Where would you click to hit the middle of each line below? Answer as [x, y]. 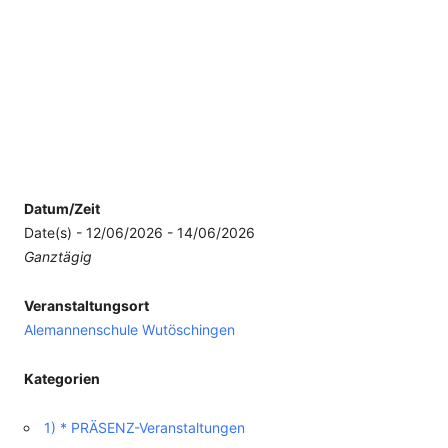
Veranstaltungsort [86, 305]
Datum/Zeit [62, 208]
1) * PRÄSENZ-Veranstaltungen [144, 427]
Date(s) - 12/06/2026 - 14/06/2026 [139, 232]
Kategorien [62, 378]
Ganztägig [58, 256]
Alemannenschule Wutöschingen [129, 329]
